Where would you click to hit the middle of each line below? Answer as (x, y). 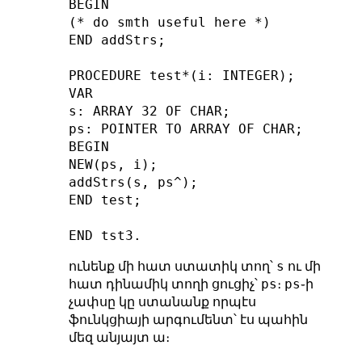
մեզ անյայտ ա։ (119, 337)
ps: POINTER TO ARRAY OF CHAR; (185, 128)
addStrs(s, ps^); (133, 182)
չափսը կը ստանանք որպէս (162, 301)
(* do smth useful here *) (169, 22)
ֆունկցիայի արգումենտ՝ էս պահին (188, 319)
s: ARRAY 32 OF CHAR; (149, 111)
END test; (105, 200)
